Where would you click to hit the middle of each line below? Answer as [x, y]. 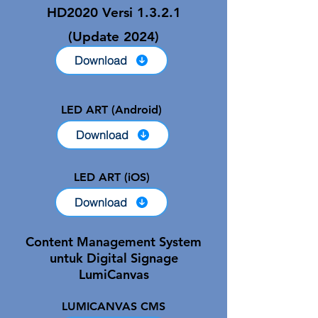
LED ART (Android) [111, 110]
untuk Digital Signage [114, 258]
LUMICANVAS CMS [114, 307]
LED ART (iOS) [111, 177]
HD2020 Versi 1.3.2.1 [114, 13]
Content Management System [114, 242]
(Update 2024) [114, 37]
